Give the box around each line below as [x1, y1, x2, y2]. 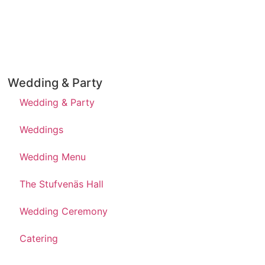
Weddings [20, 124, 64, 136]
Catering [20, 232, 59, 245]
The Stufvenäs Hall [20, 178, 104, 190]
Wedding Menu [20, 151, 86, 163]
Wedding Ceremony [20, 205, 108, 218]
